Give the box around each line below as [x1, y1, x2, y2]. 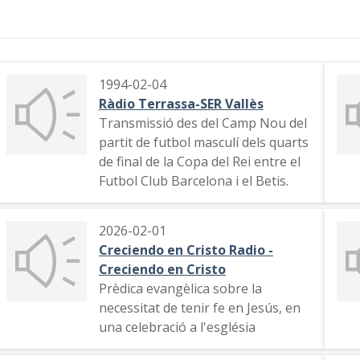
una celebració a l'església [98, 318, 256, 336]
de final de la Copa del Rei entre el [98, 153, 301, 170]
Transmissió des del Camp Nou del [98, 114, 307, 132]
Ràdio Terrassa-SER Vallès [98, 95, 264, 112]
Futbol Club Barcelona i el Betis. [98, 172, 288, 190]
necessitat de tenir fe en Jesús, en [98, 299, 301, 317]
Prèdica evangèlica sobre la [98, 280, 262, 297]
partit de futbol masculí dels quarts [98, 133, 309, 151]
